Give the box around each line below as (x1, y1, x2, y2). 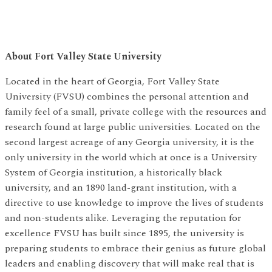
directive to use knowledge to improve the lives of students (5, 195, 263, 211)
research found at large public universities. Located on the (5, 120, 260, 135)
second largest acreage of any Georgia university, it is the (5, 135, 254, 150)
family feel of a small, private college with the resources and (5, 104, 267, 120)
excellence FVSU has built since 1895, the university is (5, 226, 244, 241)
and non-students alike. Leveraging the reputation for (5, 211, 241, 226)
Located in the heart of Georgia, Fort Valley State (5, 74, 220, 89)
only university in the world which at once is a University (5, 150, 257, 165)
